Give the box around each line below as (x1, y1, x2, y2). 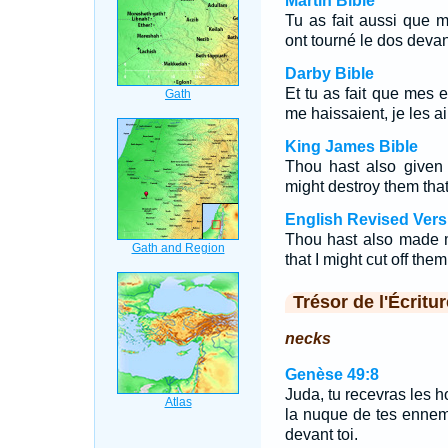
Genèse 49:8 (284, 366, 379, 383)
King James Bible (284, 138, 418, 155)
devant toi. (284, 426, 358, 443)
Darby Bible (284, 65, 374, 82)
